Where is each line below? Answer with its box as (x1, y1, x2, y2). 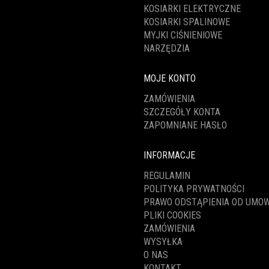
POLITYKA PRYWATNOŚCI (144, 183, 244, 195)
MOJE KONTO (144, 73, 196, 84)
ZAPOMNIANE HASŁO (144, 119, 227, 131)
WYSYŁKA (144, 236, 183, 247)
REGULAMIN (144, 170, 190, 181)
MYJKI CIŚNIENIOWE (144, 29, 222, 41)
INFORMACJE (144, 150, 195, 161)
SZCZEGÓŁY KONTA (144, 106, 220, 118)
